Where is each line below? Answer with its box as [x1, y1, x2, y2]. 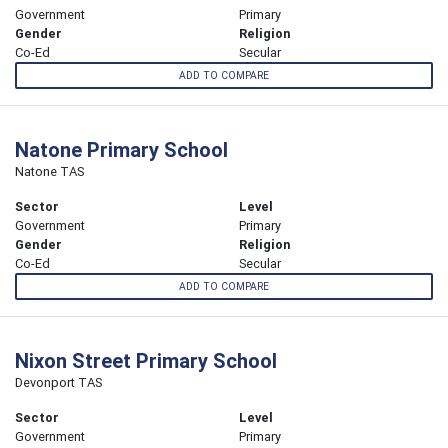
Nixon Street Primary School [15, 348, 277, 374]
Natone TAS [15, 163, 84, 181]
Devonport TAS [15, 374, 102, 392]
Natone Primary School [15, 137, 228, 163]
